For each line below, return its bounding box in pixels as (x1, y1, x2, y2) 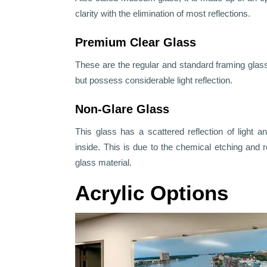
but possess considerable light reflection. (75, 75, 233, 86)
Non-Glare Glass (75, 103, 170, 116)
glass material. (75, 157, 132, 168)
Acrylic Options (75, 181, 229, 205)
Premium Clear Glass (75, 36, 197, 49)
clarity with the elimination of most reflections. (75, 8, 251, 19)
